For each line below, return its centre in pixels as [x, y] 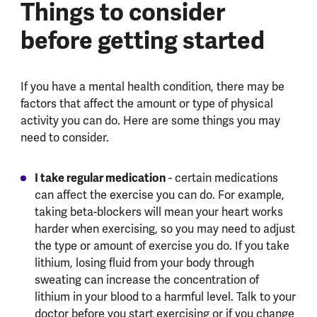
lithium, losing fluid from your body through [144, 263]
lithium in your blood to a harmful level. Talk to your [165, 296]
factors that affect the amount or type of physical [146, 103]
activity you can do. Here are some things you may [150, 120]
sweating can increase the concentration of [146, 279]
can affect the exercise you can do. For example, [159, 195]
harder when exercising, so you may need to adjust [165, 229]
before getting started [142, 40]
